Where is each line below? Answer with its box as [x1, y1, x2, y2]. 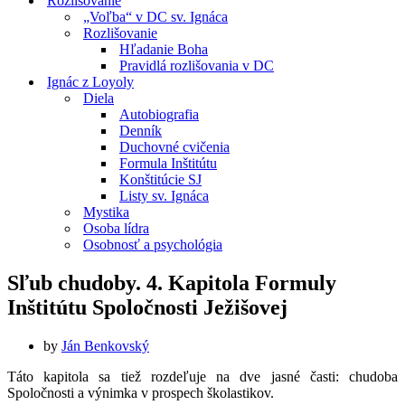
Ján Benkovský [61, 337, 149, 353]
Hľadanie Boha [119, 42, 208, 57]
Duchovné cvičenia [119, 139, 230, 155]
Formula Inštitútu [119, 155, 217, 171]
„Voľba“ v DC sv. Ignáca [83, 9, 228, 24]
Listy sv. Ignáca [119, 188, 209, 203]
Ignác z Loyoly [47, 74, 134, 89]
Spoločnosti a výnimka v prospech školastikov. [7, 384, 274, 400]
